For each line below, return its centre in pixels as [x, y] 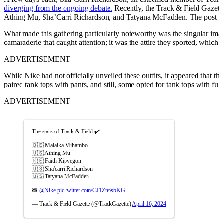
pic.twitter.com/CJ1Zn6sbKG [91, 190]
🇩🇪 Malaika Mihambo [60, 145]
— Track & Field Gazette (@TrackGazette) [82, 204]
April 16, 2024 [149, 204]
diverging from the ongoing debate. [58, 8]
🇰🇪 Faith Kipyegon [56, 161]
